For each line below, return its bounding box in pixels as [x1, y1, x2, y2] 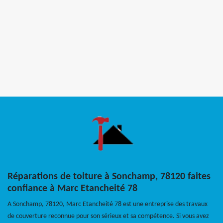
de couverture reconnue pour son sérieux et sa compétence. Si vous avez [7, 213, 209, 221]
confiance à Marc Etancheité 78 [7, 184, 137, 194]
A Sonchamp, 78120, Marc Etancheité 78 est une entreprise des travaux [7, 201, 208, 209]
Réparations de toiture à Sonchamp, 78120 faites [7, 172, 211, 182]
